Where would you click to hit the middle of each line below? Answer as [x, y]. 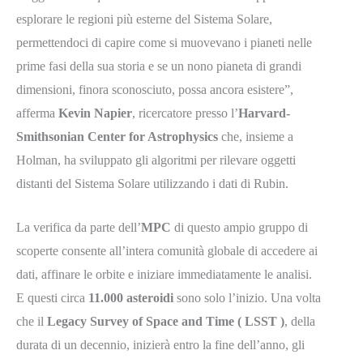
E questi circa [52, 298]
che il [32, 322]
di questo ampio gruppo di [239, 228]
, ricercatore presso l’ [185, 113]
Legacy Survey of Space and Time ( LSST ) [166, 322]
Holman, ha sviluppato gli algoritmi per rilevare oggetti [156, 160]
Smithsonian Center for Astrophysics [117, 136]
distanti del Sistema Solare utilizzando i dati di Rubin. [152, 183]
